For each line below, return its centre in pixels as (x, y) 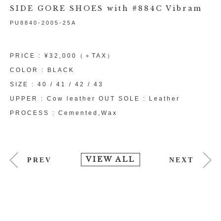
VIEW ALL (110, 159)
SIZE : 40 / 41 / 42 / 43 (57, 84)
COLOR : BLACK (42, 70)
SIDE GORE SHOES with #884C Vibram (106, 8)
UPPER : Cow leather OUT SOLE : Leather (95, 98)
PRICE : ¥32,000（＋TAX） (62, 55)
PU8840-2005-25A (43, 22)
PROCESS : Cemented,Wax (64, 113)
